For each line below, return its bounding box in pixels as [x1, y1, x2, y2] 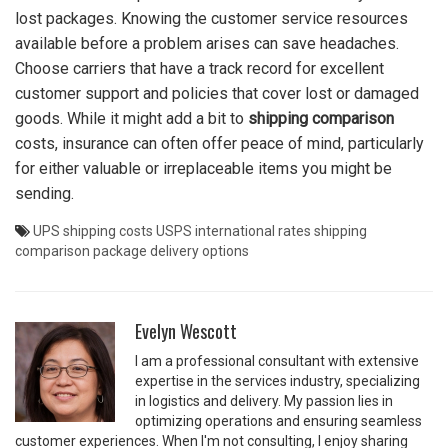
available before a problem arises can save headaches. [15, 33, 399, 53]
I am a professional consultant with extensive [135, 352, 419, 369]
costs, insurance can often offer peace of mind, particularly [15, 133, 424, 153]
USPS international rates [156, 222, 311, 239]
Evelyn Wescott [135, 317, 237, 344]
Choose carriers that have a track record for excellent [15, 58, 384, 78]
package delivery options [93, 242, 249, 259]
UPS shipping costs [33, 222, 153, 239]
